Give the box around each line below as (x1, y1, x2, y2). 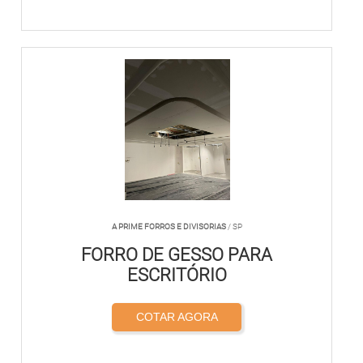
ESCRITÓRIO (126, 265, 227, 285)
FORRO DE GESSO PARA (81, 245, 273, 265)
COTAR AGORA (135, 310, 218, 323)
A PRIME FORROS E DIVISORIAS (111, 222, 226, 231)
